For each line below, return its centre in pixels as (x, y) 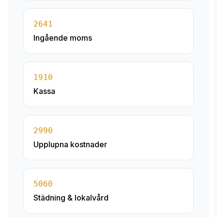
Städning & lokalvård (71, 198)
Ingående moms (63, 38)
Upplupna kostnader (70, 144)
